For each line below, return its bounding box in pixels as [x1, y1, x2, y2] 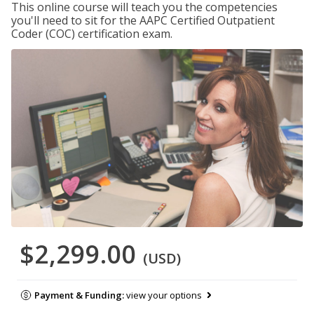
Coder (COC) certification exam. [11, 26, 172, 41]
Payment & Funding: [34, 289, 126, 302]
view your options [125, 289, 202, 302]
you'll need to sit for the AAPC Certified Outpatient [11, 13, 275, 28]
